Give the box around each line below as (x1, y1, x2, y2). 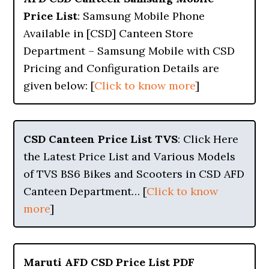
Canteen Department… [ (23, 184, 147, 198)
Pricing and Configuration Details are (23, 61, 220, 75)
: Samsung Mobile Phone (77, 9, 205, 23)
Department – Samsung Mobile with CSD (23, 44, 235, 58)
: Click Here (178, 132, 239, 146)
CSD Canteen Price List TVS (23, 132, 178, 146)
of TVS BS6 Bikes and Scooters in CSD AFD (23, 167, 245, 181)
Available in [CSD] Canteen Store (23, 26, 194, 40)
